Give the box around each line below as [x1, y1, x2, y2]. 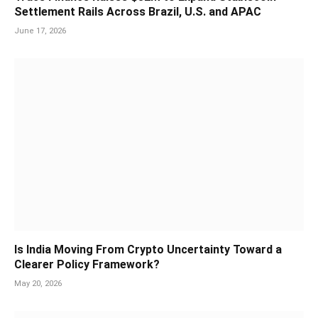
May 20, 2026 [14, 278, 62, 288]
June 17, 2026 [14, 26, 66, 35]
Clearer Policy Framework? [14, 257, 160, 271]
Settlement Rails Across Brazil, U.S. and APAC [14, 4, 261, 18]
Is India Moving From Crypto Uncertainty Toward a [14, 242, 282, 256]
